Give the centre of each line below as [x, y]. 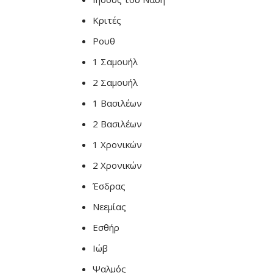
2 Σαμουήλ [115, 82]
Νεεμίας [109, 207]
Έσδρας [109, 186]
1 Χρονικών [117, 144]
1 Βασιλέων [117, 103]
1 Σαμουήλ [115, 62]
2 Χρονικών [117, 165]
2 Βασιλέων [117, 124]
